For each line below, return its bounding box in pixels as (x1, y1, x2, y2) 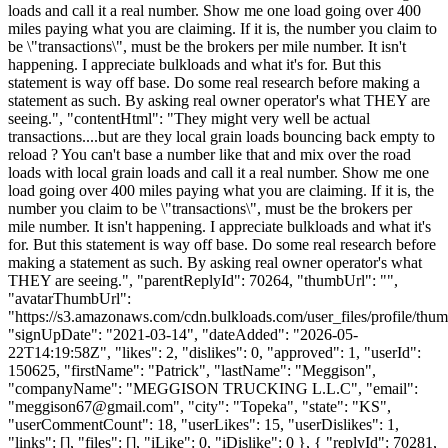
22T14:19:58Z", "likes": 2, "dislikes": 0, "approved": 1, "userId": (8, 343, 421, 361)
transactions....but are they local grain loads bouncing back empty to (8, 127, 435, 145)
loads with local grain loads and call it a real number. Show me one (8, 163, 429, 181)
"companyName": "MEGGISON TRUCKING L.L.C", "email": (8, 379, 418, 397)
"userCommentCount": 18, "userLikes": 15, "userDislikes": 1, (8, 415, 399, 433)
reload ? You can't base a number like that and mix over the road (8, 145, 411, 163)
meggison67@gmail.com (15, 397, 173, 415)
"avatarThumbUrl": (8, 289, 131, 307)
